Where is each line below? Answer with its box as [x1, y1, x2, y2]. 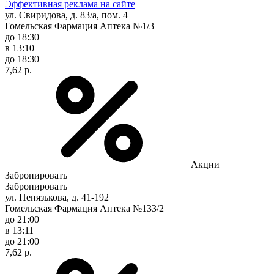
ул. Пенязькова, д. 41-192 [5, 191, 109, 202]
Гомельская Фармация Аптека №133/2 [5, 202, 164, 213]
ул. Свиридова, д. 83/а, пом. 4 [5, 9, 128, 20]
